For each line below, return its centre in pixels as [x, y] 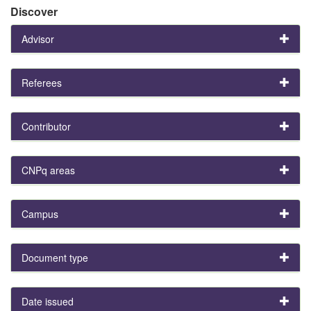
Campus [40, 213]
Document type [55, 257]
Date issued [48, 301]
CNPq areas [48, 170]
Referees [42, 82]
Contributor [46, 126]
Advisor [38, 39]
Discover [34, 11]
